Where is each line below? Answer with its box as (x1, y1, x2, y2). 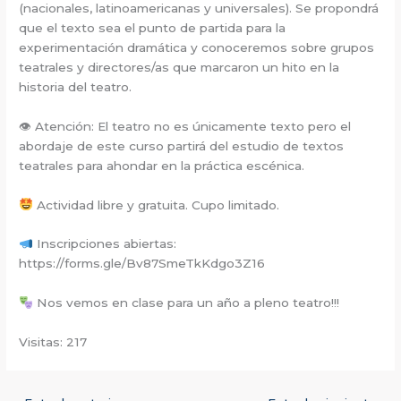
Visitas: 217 (19, 335, 88, 350)
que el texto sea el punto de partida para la (19, 20, 286, 35)
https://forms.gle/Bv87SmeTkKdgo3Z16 (19, 256, 266, 271)
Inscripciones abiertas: (32, 236, 176, 252)
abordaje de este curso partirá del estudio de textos (19, 138, 345, 153)
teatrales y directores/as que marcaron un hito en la (19, 59, 340, 74)
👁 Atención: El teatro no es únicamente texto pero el (19, 118, 352, 133)
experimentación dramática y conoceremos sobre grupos (19, 39, 375, 55)
